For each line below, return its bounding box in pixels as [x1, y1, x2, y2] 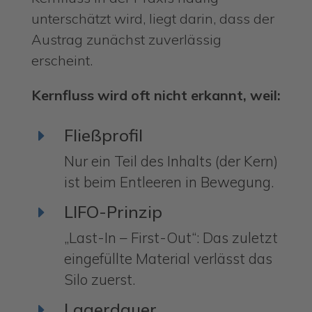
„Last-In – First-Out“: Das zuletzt [63, 228, 278, 247]
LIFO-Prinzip [63, 201, 162, 222]
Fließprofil [63, 124, 143, 146]
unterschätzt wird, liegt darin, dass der [31, 9, 274, 27]
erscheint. [31, 51, 93, 69]
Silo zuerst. [63, 270, 135, 288]
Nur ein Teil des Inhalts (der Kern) [63, 151, 278, 170]
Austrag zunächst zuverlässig [31, 30, 221, 48]
